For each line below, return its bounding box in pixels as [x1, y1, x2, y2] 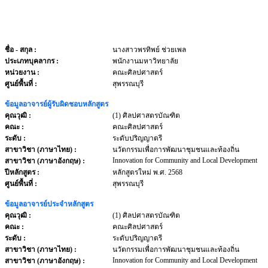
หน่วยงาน [5, 68, 37, 77]
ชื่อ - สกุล [5, 45, 32, 54]
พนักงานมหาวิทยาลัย [112, 57, 178, 65]
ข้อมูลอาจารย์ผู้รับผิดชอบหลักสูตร [5, 100, 108, 108]
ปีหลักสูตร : [5, 168, 39, 176]
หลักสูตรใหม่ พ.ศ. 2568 [112, 168, 182, 176]
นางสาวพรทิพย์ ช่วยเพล [112, 45, 186, 54]
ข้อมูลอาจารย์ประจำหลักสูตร [5, 200, 93, 208]
